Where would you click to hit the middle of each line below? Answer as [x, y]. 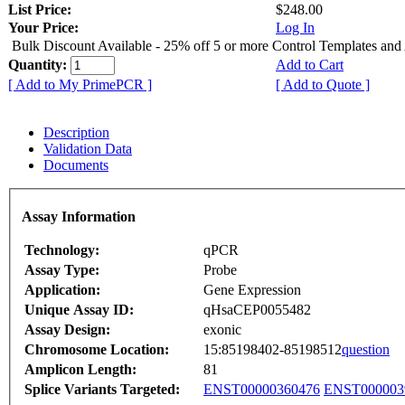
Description [76, 132]
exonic [222, 330]
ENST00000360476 [262, 390]
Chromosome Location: [97, 350]
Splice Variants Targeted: [102, 390]
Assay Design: [67, 330]
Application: [62, 290]
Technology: [62, 250]
